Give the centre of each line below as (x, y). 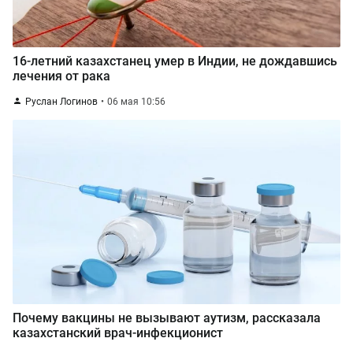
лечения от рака (61, 76)
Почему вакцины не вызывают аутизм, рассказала (167, 318)
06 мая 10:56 (136, 102)
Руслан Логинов (61, 102)
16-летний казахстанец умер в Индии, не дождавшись (175, 61)
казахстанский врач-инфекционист (118, 333)
